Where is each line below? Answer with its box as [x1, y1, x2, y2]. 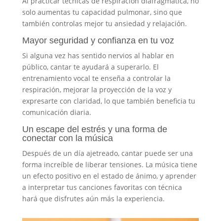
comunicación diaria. [22, 107, 91, 117]
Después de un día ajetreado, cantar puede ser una [22, 148, 193, 158]
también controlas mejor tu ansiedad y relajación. [22, 18, 187, 28]
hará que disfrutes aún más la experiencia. [22, 193, 165, 203]
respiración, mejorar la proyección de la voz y [22, 84, 172, 94]
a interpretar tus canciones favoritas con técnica [22, 182, 182, 192]
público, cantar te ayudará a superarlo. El [22, 62, 159, 72]
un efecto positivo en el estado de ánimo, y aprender [22, 171, 196, 181]
